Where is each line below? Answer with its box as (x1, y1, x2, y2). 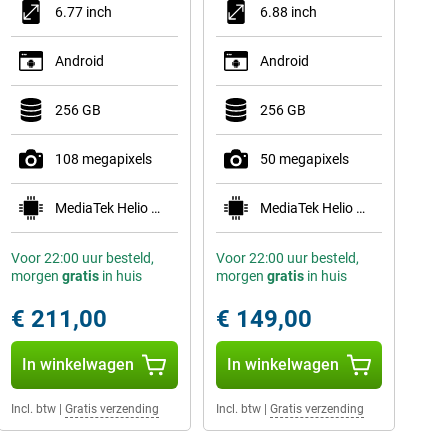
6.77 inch (54, 4, 112, 20)
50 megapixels (259, 151, 349, 167)
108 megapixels (54, 151, 152, 167)
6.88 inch (259, 4, 317, 20)
